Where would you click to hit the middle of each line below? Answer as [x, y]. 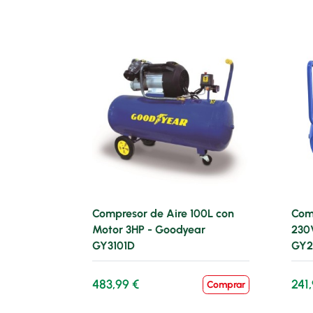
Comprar [226, 285]
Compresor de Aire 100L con [163, 213]
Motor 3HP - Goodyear [149, 230]
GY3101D [114, 246]
